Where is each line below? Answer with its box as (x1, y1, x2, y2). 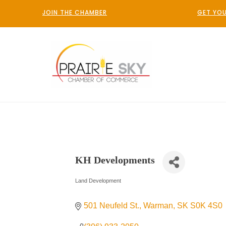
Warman (143, 201, 173, 210)
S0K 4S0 (190, 201, 222, 210)
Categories (75, 181, 115, 190)
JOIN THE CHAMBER (42, 8, 107, 17)
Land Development (75, 178, 122, 184)
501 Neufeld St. (83, 201, 139, 210)
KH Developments (75, 154, 155, 165)
